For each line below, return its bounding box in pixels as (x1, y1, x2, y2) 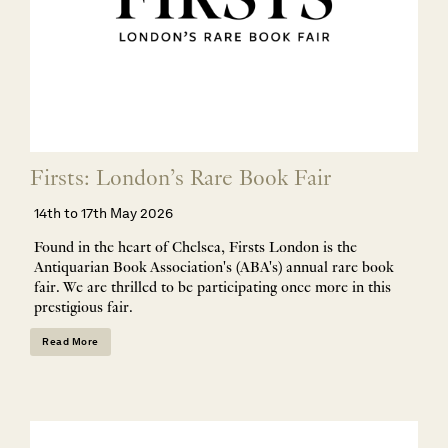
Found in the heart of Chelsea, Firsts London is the (34, 239, 357, 256)
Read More (42, 335, 99, 349)
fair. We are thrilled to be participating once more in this (34, 279, 391, 296)
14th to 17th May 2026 (34, 204, 173, 223)
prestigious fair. (34, 299, 133, 316)
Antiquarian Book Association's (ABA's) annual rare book (34, 259, 394, 276)
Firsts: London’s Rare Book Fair (30, 168, 331, 193)
